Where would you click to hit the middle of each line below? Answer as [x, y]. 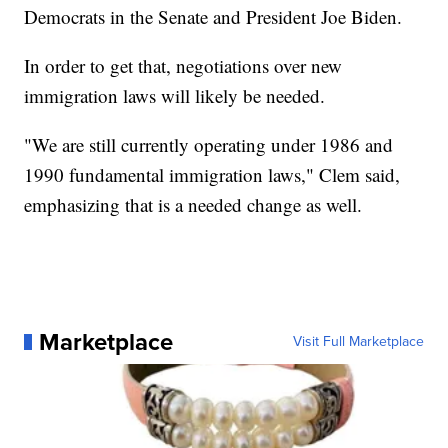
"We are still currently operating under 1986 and [209, 144]
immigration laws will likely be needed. [175, 95]
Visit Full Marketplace [358, 341]
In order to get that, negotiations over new [183, 65]
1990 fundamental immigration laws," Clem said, [212, 174]
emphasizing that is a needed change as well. [193, 204]
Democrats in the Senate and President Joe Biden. [213, 16]
